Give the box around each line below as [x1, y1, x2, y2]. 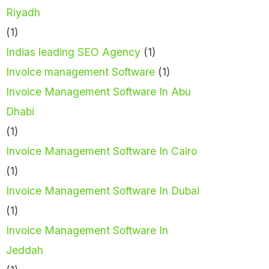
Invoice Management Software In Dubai [6, 184, 199, 198]
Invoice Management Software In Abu [6, 85, 191, 98]
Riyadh [6, 6, 40, 19]
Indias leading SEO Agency [6, 46, 141, 59]
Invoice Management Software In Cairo [6, 145, 197, 158]
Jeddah [6, 244, 43, 257]
